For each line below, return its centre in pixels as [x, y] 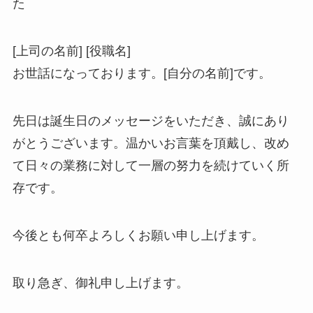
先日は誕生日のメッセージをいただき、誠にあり [151, 121]
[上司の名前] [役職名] [71, 51]
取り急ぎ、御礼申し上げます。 [100, 283]
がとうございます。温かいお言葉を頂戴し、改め [151, 143]
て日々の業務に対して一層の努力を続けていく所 [151, 165]
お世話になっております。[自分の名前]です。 [141, 74]
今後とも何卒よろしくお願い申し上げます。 [138, 235]
